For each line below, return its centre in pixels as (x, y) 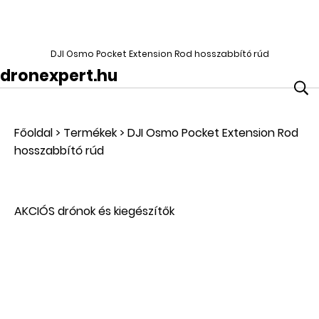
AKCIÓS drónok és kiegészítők (94, 211)
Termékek (90, 133)
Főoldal (33, 133)
